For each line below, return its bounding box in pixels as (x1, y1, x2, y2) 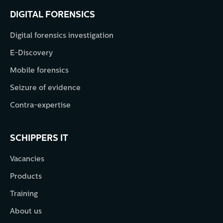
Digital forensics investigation (10, 32, 113, 40)
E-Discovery (10, 49, 53, 57)
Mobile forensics (10, 67, 69, 75)
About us (10, 208, 42, 216)
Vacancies (10, 155, 44, 163)
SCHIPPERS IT (10, 133, 68, 143)
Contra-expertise (10, 102, 71, 110)
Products (10, 173, 42, 181)
